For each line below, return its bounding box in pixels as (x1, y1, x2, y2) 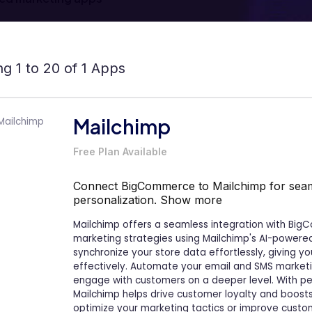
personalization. (73, 193, 160, 208)
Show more (160, 193, 222, 208)
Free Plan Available (73, 146, 167, 157)
